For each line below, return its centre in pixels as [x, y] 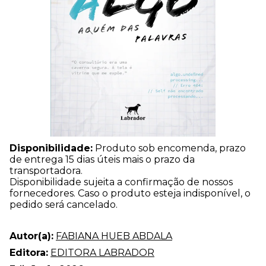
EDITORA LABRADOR [102, 252]
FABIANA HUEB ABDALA [114, 236]
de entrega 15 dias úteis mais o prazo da [102, 159]
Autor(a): [31, 236]
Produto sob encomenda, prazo [169, 148]
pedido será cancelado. [64, 204]
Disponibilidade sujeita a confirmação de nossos [121, 182]
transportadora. [46, 170]
